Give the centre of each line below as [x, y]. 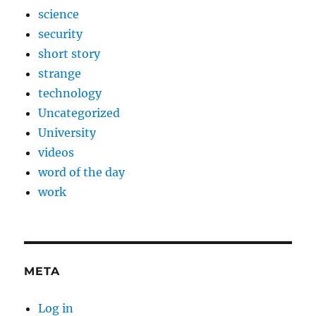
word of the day [82, 172]
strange [60, 74]
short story [69, 54]
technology [70, 93]
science [59, 14]
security [61, 34]
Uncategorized [79, 113]
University [67, 133]
